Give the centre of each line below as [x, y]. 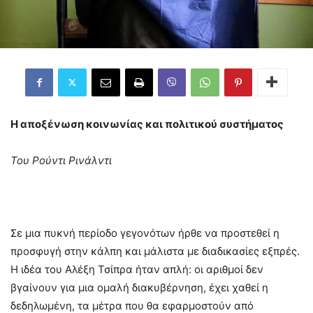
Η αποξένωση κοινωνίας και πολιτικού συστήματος [147, 124]
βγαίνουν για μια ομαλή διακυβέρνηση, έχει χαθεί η [139, 287]
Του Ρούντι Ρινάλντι [61, 160]
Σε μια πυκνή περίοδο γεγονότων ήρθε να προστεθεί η [145, 233]
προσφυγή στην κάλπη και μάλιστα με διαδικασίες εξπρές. [155, 251]
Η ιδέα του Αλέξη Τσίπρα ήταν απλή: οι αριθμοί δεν [137, 269]
